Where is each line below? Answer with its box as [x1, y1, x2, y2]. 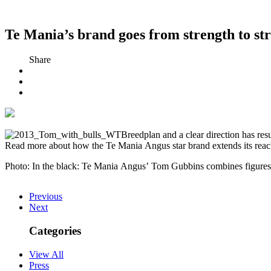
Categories [29, 224, 81, 238]
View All [29, 249, 64, 260]
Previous [29, 191, 62, 202]
